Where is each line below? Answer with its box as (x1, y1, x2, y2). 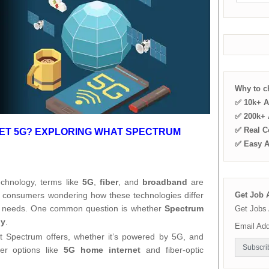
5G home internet (64, 244, 141, 255)
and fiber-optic (141, 244, 204, 255)
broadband (142, 177, 187, 187)
